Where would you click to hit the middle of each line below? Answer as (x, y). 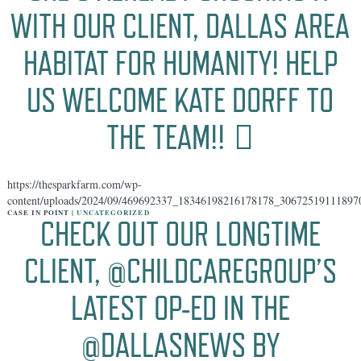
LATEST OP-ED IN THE (180, 308)
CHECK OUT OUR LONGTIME (180, 234)
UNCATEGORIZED (113, 212)
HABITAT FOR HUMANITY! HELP (180, 63)
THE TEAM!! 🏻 (180, 137)
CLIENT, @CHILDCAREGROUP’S (180, 271)
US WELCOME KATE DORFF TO (180, 100)
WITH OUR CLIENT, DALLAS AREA (180, 26)
